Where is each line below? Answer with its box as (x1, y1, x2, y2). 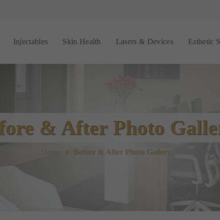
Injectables (13, 37, 48, 46)
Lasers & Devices (115, 37, 173, 46)
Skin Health (62, 37, 101, 46)
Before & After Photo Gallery (74, 148, 171, 156)
